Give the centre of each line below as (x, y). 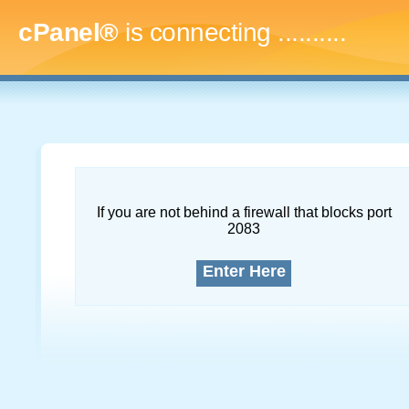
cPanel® (68, 32)
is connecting (198, 32)
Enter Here (244, 271)
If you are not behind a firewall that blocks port (244, 212)
